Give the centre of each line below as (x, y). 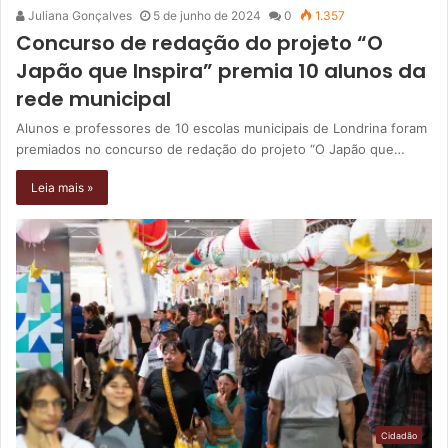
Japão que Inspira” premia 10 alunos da (221, 71)
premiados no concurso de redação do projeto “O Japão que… (210, 149)
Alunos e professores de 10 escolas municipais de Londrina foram (221, 128)
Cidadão (399, 435)
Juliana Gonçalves (78, 16)
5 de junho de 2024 (207, 16)
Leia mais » (62, 188)
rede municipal (93, 99)
